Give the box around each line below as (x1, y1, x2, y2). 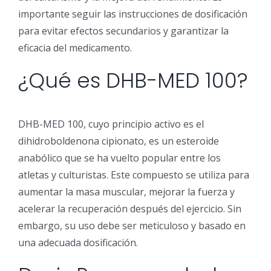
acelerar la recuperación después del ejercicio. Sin (18, 201, 241, 215)
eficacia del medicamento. (18, 41, 132, 55)
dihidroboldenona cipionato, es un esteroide (18, 134, 219, 148)
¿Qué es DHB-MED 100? (18, 66, 248, 96)
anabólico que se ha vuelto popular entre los (18, 151, 221, 165)
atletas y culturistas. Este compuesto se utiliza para (18, 168, 249, 181)
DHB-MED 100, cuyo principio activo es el (18, 117, 204, 131)
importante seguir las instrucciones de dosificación (18, 7, 247, 21)
